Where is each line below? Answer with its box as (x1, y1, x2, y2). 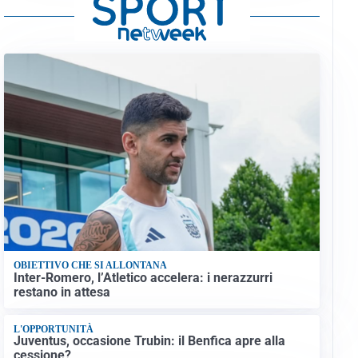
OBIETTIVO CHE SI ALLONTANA (13, 260, 167, 272)
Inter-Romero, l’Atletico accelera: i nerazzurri (13, 269, 272, 285)
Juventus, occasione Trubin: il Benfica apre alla (13, 333, 285, 349)
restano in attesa (13, 284, 110, 300)
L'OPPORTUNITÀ (13, 324, 93, 336)
